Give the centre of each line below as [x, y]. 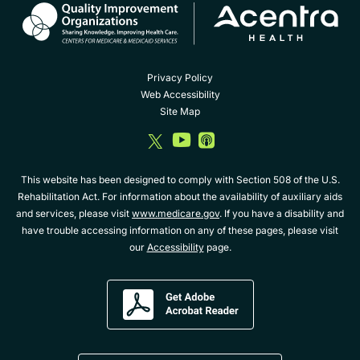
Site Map [180, 111]
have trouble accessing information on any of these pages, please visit [180, 230]
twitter [201, 179]
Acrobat [271, 321]
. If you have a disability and [282, 213]
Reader [269, 337]
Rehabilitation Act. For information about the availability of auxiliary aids [180, 196]
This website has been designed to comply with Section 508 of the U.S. [180, 179]
